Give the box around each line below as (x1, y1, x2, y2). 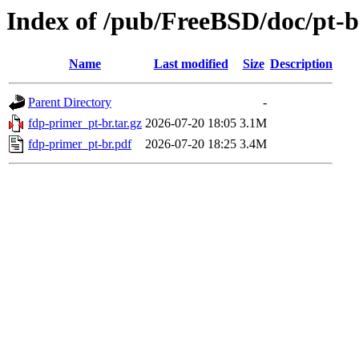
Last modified (153, 57, 228, 71)
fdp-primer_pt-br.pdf (28, 137, 131, 151)
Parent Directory (28, 95, 111, 110)
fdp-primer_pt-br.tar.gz (28, 116, 142, 131)
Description (270, 57, 333, 71)
